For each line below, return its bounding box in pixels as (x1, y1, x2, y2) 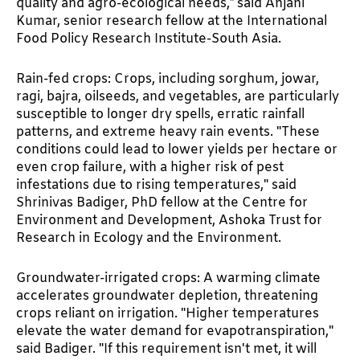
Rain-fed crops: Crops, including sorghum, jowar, (16, 71, 319, 88)
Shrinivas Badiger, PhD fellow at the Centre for (16, 194, 308, 212)
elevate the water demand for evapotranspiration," (16, 323, 333, 341)
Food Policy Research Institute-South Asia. (16, 31, 281, 48)
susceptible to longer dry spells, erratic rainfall (16, 106, 305, 124)
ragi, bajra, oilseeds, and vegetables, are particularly (16, 88, 339, 106)
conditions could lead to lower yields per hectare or (16, 141, 337, 159)
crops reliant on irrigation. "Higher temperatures (16, 305, 319, 323)
